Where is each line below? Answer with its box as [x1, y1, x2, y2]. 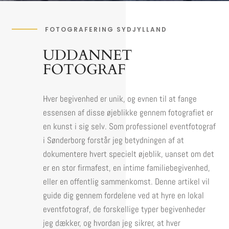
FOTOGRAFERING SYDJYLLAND [44, 25, 167, 34]
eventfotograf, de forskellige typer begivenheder [43, 203, 206, 215]
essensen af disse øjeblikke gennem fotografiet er [43, 106, 214, 118]
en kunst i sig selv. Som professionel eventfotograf [43, 120, 216, 132]
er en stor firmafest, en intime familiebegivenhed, [43, 162, 211, 173]
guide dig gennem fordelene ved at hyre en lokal [43, 189, 204, 201]
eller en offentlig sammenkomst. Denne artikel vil [43, 175, 210, 187]
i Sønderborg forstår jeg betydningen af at [43, 134, 185, 146]
